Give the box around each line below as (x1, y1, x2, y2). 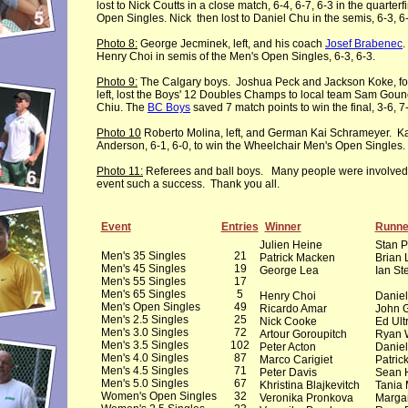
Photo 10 (97, 127, 141, 139)
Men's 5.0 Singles (100, 377, 189, 390)
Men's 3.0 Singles (100, 326, 189, 339)
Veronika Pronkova (259, 392, 353, 404)
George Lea (259, 264, 319, 277)
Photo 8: (97, 37, 138, 50)
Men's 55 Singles (100, 275, 186, 288)
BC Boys (148, 101, 190, 114)
